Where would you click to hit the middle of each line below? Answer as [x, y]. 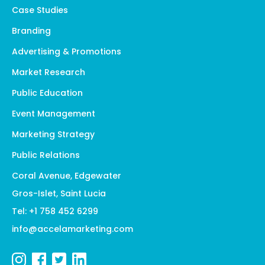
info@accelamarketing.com [72, 229]
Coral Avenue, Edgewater [67, 175]
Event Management [54, 113]
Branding [31, 30]
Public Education [47, 93]
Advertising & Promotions [67, 51]
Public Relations [46, 155]
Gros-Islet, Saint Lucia [59, 193]
